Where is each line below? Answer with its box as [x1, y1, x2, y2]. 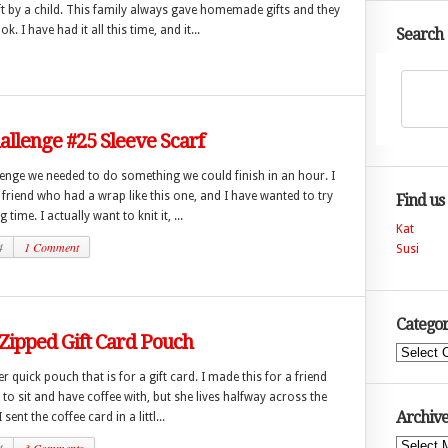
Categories [374, 345, 435, 359]
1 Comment [23, 239, 79, 255]
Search [395, 25, 443, 44]
